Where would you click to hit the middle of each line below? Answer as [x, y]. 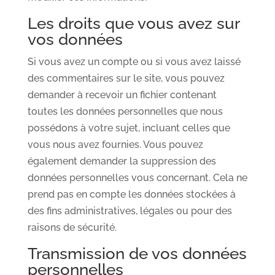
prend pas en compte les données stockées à [131, 194]
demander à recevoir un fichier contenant [122, 95]
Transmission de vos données [137, 254]
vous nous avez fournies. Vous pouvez [115, 145]
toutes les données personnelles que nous [125, 111]
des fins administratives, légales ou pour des [130, 211]
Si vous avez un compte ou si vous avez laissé [134, 62]
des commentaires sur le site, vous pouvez [126, 78]
